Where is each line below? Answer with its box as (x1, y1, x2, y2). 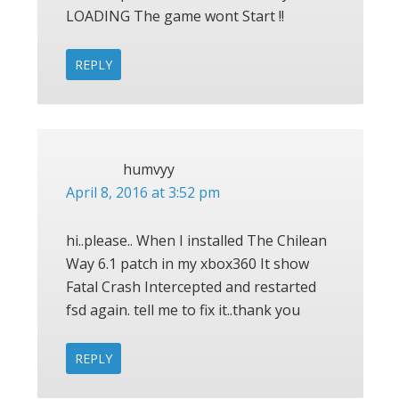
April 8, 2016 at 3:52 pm (66, 182, 220, 202)
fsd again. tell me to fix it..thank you (66, 299, 300, 320)
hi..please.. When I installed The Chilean (66, 230, 327, 250)
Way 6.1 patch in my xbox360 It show (66, 253, 309, 273)
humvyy (123, 159, 175, 179)
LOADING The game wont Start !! (66, 5, 284, 26)
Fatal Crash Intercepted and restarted (66, 276, 316, 297)
